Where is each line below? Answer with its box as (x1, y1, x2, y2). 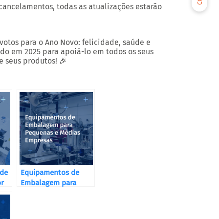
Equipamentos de (21, 168, 79, 177)
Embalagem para (21, 178, 76, 187)
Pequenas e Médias (21, 189, 85, 197)
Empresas (21, 199, 53, 208)
